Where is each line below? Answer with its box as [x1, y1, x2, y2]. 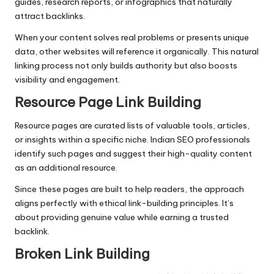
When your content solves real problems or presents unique [15, 31, 249, 43]
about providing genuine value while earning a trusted [15, 212, 229, 223]
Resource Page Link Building [15, 93, 201, 111]
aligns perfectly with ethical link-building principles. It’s [15, 198, 234, 209]
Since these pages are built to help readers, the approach [15, 183, 244, 195]
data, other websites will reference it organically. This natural [15, 45, 259, 57]
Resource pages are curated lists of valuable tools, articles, [15, 120, 250, 131]
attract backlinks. [15, 10, 85, 21]
